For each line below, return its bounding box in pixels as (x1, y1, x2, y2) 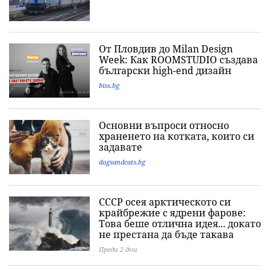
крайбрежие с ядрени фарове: (99, 206, 246, 220)
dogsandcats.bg (99, 157, 145, 167)
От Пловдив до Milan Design (99, 42, 233, 56)
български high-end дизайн (99, 64, 231, 78)
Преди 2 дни (99, 245, 137, 254)
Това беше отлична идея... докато (99, 217, 261, 231)
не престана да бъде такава (99, 228, 234, 242)
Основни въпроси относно (99, 119, 229, 133)
